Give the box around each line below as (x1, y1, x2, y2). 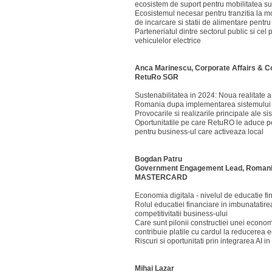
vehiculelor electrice (135, 36, 201, 45)
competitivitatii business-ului (135, 209, 228, 218)
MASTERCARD (135, 173, 188, 182)
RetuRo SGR (135, 73, 180, 81)
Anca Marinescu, (135, 64, 195, 72)
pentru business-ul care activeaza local (135, 127, 263, 136)
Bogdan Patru (135, 155, 182, 163)
